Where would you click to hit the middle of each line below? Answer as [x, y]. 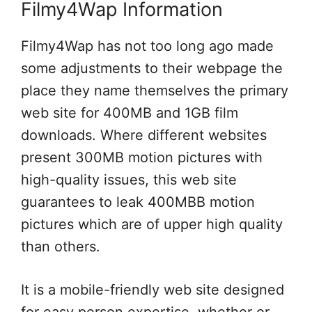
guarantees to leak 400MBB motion [138, 202]
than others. [61, 247]
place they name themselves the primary [155, 91]
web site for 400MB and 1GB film [130, 113]
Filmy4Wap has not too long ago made [147, 46]
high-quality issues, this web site [129, 180]
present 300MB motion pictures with [142, 157]
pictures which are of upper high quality [152, 224]
